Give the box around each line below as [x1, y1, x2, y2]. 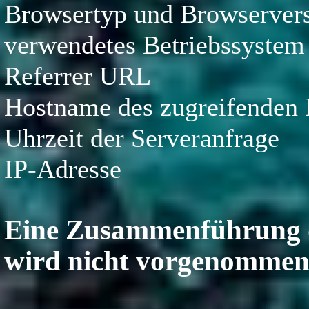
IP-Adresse [4, 154, 122, 183]
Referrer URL [4, 61, 152, 90]
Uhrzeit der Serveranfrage [4, 123, 280, 152]
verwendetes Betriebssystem [4, 30, 306, 59]
